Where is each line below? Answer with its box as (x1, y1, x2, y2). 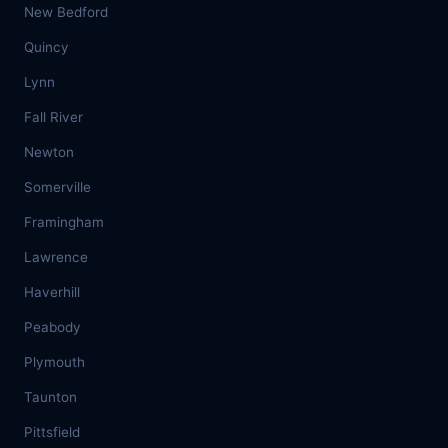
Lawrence (24, 249, 88, 265)
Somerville (24, 179, 91, 195)
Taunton (24, 389, 77, 405)
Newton (24, 144, 74, 160)
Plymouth (24, 354, 85, 370)
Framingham (24, 214, 104, 230)
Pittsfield (24, 424, 80, 440)
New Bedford (24, 4, 108, 20)
